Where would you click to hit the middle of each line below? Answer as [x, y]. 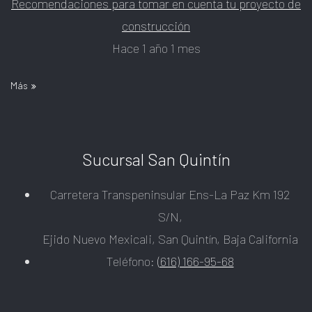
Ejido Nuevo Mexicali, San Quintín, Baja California [170, 239]
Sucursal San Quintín [156, 159]
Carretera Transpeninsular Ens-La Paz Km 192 [170, 194]
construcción [156, 25]
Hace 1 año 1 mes [156, 48]
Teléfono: [132, 261]
